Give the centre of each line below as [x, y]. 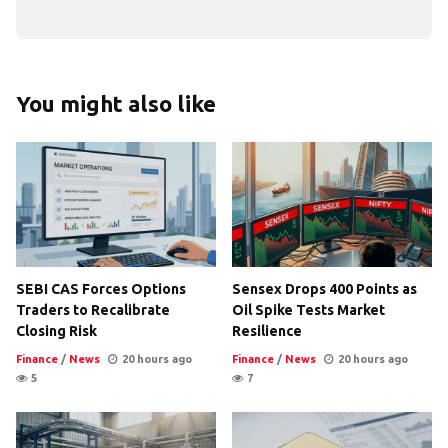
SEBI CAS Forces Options [101, 288]
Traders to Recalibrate [93, 309]
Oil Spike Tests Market [308, 309]
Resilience [267, 330]
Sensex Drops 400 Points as [324, 288]
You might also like [116, 103]
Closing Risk [56, 330]
